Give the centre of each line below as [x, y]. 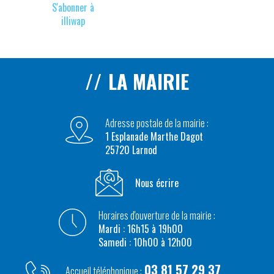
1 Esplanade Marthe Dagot [154, 136]
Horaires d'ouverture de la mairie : [157, 215]
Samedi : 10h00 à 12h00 [145, 242]
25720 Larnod [131, 150]
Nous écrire [157, 183]
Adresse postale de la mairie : [157, 123]
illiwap [73, 21]
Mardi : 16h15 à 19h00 [141, 229]
